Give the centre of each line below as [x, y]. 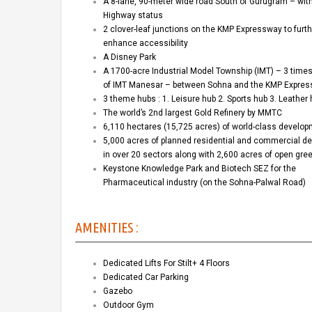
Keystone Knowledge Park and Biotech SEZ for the [200, 169]
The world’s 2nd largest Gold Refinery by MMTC [193, 113]
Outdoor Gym [128, 305]
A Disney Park [130, 57]
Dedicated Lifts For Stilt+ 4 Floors [166, 264]
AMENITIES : [107, 228]
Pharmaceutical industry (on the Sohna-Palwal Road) [204, 183]
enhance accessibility [146, 44]
